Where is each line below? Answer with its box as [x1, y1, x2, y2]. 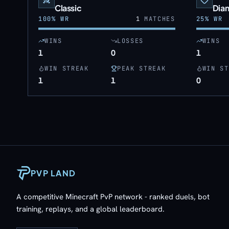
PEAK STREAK [117, 64, 166, 73]
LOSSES [117, 37, 144, 45]
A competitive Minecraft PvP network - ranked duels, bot [16, 192, 210, 202]
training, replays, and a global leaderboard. [16, 204, 165, 214]
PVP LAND [31, 168, 76, 178]
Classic [55, 3, 82, 13]
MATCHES [140, 15, 175, 23]
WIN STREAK [44, 64, 89, 73]
